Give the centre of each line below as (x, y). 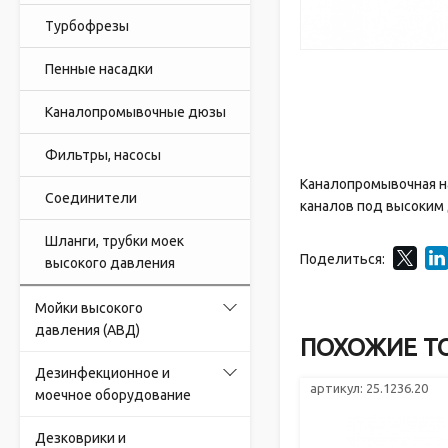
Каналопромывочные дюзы (135, 112)
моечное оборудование (113, 395)
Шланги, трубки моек (114, 241)
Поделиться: (342, 259)
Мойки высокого (89, 308)
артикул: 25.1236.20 (369, 388)
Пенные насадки (99, 69)
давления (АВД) (87, 330)
